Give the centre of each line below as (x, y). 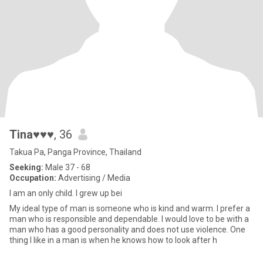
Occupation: (33, 178)
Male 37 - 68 (67, 167)
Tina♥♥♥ (32, 134)
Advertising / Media (93, 178)
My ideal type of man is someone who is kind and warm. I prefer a (130, 208)
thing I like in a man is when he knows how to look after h (113, 240)
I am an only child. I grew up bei (66, 193)
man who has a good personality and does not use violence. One (127, 230)
